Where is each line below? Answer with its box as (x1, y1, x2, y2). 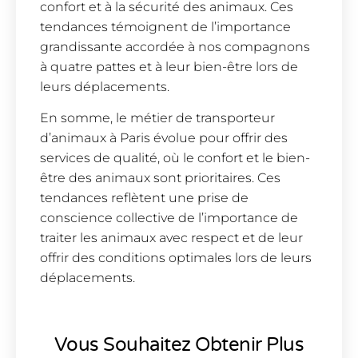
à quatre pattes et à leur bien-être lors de (40, 58, 298, 74)
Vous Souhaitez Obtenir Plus (54, 332, 304, 356)
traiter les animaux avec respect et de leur (40, 230, 303, 246)
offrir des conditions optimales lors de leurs (40, 250, 312, 266)
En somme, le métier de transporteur (40, 110, 275, 126)
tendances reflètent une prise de (40, 190, 249, 206)
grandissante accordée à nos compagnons (40, 38, 310, 54)
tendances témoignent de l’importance (40, 18, 291, 34)
